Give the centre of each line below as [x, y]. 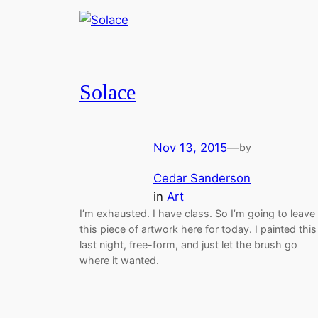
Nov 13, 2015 [190, 147]
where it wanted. [119, 260]
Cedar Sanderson [202, 178]
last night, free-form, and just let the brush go [188, 244]
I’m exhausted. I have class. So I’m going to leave [197, 213]
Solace [108, 93]
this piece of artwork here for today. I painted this [198, 229]
